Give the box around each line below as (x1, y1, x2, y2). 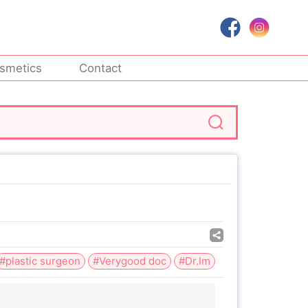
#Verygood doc (93, 254, 166, 267)
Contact (79, 61, 122, 76)
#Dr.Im (179, 254, 210, 267)
